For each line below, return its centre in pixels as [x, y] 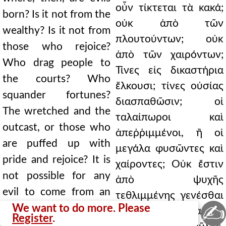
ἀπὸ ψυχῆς [169, 180]
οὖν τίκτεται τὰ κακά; [169, 8]
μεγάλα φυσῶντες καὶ [169, 149]
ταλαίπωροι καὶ [169, 117]
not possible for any [56, 176]
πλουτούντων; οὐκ [169, 39]
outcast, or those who [56, 127]
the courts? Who [56, 79]
